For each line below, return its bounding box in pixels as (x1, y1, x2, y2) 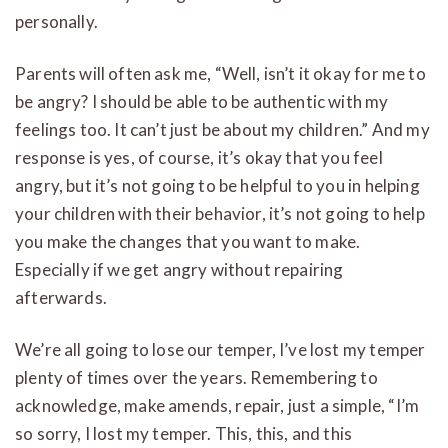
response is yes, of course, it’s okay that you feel (15, 146, 383, 168)
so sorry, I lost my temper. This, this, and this (15, 422, 353, 444)
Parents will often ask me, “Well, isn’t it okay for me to (15, 62, 426, 84)
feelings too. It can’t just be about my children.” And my (15, 118, 430, 140)
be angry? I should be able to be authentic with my (15, 90, 389, 112)
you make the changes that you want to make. (15, 230, 361, 252)
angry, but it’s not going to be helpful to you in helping (15, 174, 420, 196)
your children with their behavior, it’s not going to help (15, 202, 425, 224)
